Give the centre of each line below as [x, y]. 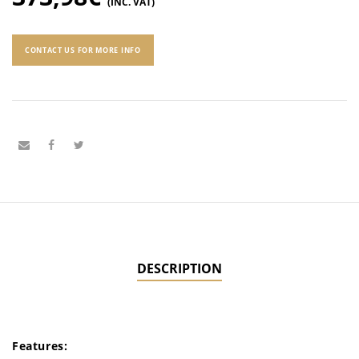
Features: [40, 345]
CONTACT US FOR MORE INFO [83, 50]
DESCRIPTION [179, 268]
